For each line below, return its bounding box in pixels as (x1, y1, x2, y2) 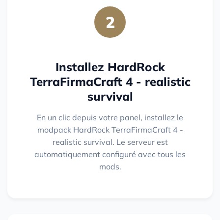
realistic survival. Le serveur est (52, 137, 168, 147)
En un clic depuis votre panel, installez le (37, 112, 183, 123)
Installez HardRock (55, 59, 165, 75)
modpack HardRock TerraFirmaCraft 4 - (37, 125, 183, 135)
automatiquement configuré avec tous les (34, 149, 186, 160)
